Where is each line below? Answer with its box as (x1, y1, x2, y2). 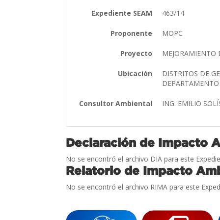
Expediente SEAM (91, 8, 153, 18)
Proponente (110, 28, 153, 38)
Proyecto (120, 48, 153, 58)
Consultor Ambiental (79, 98, 153, 108)
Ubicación (118, 68, 153, 78)
